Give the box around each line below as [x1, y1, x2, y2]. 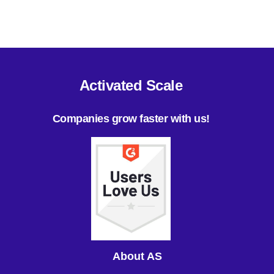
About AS [112, 250, 162, 262]
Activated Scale [79, 76, 183, 94]
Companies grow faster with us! [52, 113, 210, 125]
